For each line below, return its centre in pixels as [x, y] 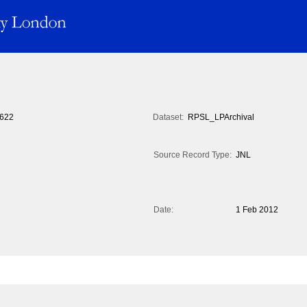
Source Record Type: [193, 155]
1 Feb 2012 [257, 210]
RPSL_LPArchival [221, 118]
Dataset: [168, 118]
